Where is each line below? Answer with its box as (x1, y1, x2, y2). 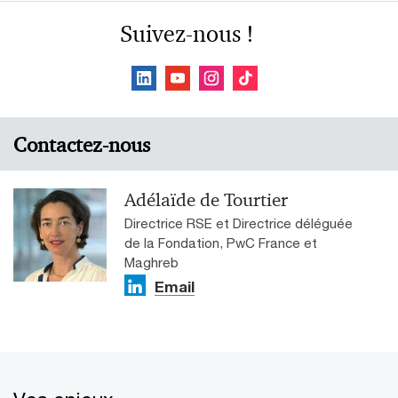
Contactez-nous (13, 131, 150, 158)
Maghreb (124, 254, 179, 270)
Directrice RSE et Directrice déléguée (124, 215, 353, 231)
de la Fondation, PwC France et (124, 235, 317, 251)
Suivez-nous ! (119, 20, 254, 48)
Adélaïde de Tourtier (124, 188, 288, 211)
